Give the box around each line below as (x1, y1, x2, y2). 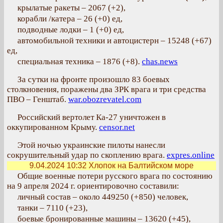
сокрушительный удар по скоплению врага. (7, 150, 167, 160)
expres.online (167, 150, 215, 160)
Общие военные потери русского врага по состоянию (17, 171, 213, 181)
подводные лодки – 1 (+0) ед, (17, 25, 124, 34)
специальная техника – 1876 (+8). (17, 57, 142, 66)
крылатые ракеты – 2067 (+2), (17, 3, 125, 12)
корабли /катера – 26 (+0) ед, (17, 14, 122, 23)
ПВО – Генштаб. (7, 95, 68, 104)
